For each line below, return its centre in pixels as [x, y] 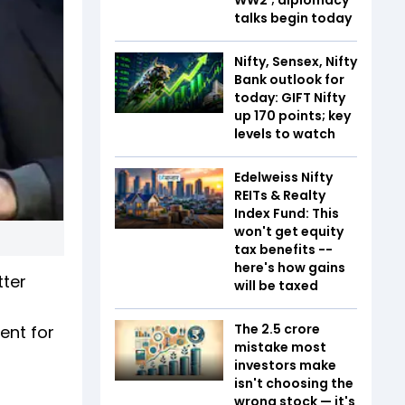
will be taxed [276, 285]
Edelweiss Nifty [283, 177]
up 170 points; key [292, 115]
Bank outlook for [289, 79]
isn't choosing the [294, 383]
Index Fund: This [287, 213]
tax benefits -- [283, 249]
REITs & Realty [280, 195]
